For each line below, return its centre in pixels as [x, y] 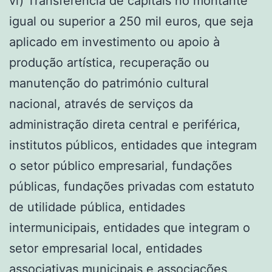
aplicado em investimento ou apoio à [114, 42]
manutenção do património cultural [109, 83]
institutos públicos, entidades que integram [133, 145]
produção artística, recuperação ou [109, 62]
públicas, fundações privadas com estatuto [132, 186]
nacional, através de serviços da [101, 104]
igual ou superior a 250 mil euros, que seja [131, 21]
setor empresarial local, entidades [106, 248]
